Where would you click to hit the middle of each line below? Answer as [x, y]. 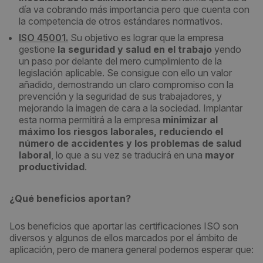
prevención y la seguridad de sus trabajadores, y [120, 96]
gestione [38, 49]
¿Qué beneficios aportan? [70, 198]
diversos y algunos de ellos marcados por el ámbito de [124, 238]
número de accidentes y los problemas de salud [130, 143]
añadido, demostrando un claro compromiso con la [126, 85]
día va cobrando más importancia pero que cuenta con [134, 9]
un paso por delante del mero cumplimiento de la [120, 61]
